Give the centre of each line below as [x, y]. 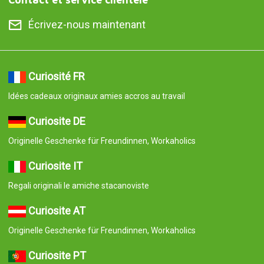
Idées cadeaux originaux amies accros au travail [96, 96]
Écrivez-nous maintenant [87, 25]
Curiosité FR [56, 77]
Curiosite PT [57, 256]
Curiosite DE [57, 121]
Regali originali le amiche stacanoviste [78, 186]
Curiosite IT [55, 166]
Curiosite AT [57, 211]
